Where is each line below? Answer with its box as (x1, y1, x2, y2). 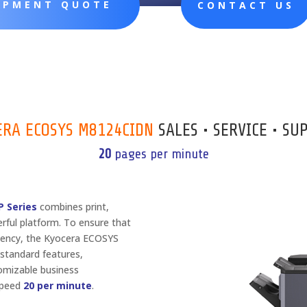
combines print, (37, 199, 110, 213)
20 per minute (23, 278, 93, 292)
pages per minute (110, 146, 209, 162)
